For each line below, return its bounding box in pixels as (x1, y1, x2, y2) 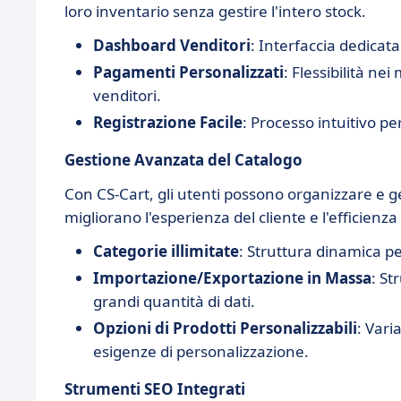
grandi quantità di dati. (93, 291, 255, 312)
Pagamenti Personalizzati (93, 62, 284, 83)
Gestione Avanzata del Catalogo (64, 149, 303, 171)
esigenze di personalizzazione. (93, 341, 309, 363)
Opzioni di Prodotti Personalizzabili (93, 318, 357, 339)
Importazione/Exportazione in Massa (93, 268, 371, 289)
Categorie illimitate (93, 241, 239, 262)
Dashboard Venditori (93, 35, 251, 56)
